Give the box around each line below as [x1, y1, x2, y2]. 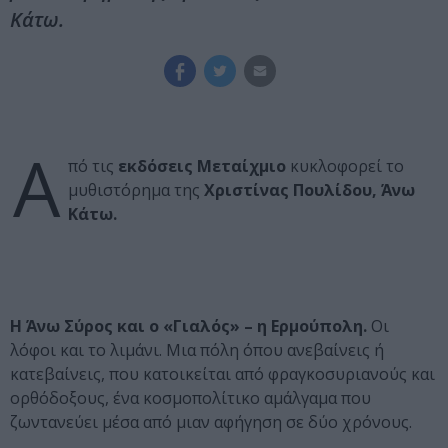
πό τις [68, 155, 118, 178]
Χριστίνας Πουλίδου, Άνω [204, 179, 415, 202]
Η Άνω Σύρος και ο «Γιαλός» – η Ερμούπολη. [10, 315, 367, 338]
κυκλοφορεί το [286, 155, 404, 178]
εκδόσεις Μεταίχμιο [118, 155, 286, 178]
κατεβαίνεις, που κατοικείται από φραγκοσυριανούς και [10, 363, 435, 386]
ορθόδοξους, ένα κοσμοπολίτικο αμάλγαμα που [10, 387, 371, 410]
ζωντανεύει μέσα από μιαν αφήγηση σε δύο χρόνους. [10, 411, 412, 434]
